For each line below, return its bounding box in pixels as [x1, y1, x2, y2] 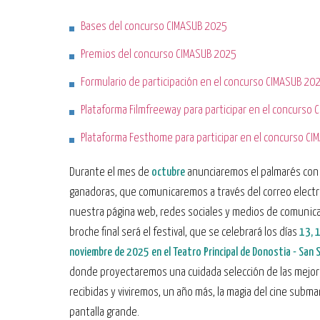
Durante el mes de [69, 166, 151, 179]
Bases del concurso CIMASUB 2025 [81, 21, 227, 33]
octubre [151, 166, 185, 179]
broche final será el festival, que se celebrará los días [69, 226, 299, 239]
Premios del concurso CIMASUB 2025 [81, 49, 236, 61]
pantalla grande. [69, 306, 139, 319]
